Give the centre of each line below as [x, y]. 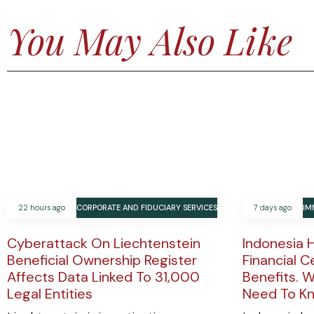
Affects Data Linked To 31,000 [103, 277]
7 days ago [273, 208]
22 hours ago [42, 208]
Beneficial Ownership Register [102, 260]
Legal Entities [50, 294]
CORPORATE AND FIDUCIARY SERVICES [147, 208]
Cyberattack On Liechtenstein [104, 244]
